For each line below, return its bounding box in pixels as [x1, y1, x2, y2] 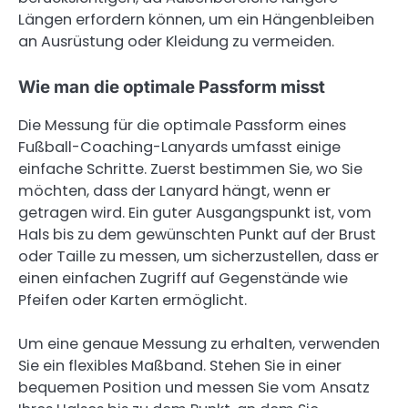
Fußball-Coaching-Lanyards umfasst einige [18, 137, 341, 158]
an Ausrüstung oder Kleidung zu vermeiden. [18, 30, 334, 52]
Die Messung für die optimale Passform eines [18, 115, 346, 137]
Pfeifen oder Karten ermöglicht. [18, 290, 247, 311]
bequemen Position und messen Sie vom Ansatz [18, 377, 370, 399]
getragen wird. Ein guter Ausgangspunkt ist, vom [18, 202, 372, 224]
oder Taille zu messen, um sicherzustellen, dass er [18, 246, 379, 268]
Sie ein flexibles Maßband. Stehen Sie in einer [18, 355, 342, 377]
